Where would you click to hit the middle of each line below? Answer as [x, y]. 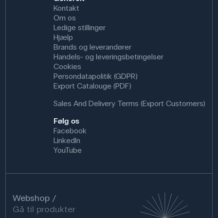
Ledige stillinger [79, 27]
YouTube [67, 150]
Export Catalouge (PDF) [92, 86]
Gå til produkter [44, 209]
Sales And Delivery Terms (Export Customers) [129, 103]
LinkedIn [67, 140]
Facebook [70, 130]
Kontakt [66, 8]
